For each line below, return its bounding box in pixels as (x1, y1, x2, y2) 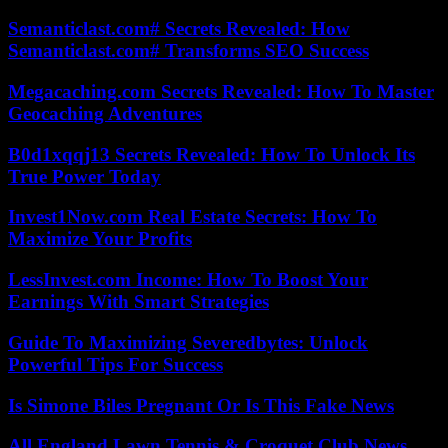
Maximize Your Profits (8, 228, 192, 250)
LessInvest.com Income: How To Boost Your (8, 269, 368, 291)
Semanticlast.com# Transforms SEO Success (8, 40, 369, 62)
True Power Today (8, 165, 161, 187)
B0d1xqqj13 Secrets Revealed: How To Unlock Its (8, 143, 415, 165)
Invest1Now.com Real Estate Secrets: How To (8, 206, 377, 228)
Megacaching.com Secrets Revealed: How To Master (8, 81, 434, 102)
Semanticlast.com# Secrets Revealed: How (8, 18, 350, 40)
